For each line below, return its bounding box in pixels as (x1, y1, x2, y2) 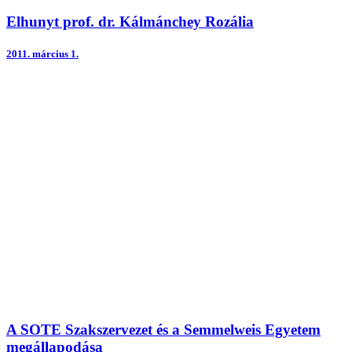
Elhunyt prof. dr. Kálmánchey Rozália (6, 13, 254, 30)
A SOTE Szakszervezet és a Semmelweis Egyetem (6, 321, 321, 338)
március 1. (32, 47, 79, 60)
